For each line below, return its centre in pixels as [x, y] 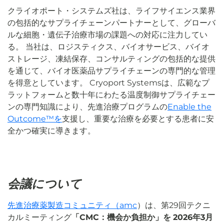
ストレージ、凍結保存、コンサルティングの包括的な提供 [111, 59]
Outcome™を [35, 119]
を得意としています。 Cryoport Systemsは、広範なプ [108, 83]
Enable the [189, 107]
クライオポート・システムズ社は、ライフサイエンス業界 [111, 11]
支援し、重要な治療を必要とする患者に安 [138, 119]
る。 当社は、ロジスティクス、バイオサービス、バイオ [108, 47]
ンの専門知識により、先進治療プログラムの [87, 107]
